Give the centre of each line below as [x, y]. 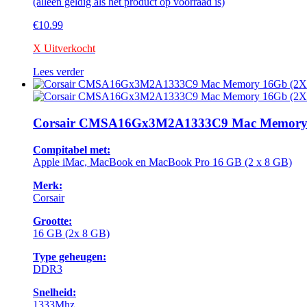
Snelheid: [54, 292]
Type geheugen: [70, 256]
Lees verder [58, 72]
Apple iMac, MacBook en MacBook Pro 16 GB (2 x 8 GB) [162, 162]
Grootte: [52, 221]
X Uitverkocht [64, 49]
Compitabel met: [72, 149]
